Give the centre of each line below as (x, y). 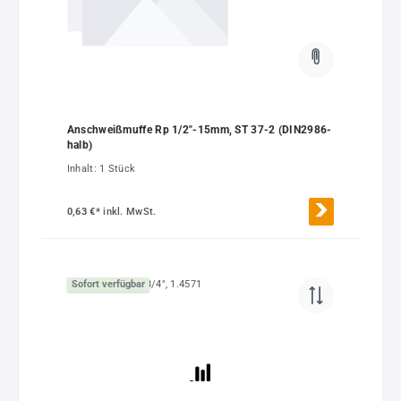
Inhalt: (83, 168)
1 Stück (118, 168)
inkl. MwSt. (130, 211)
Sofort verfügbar (108, 285)
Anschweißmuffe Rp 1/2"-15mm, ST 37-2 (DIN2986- (199, 129)
